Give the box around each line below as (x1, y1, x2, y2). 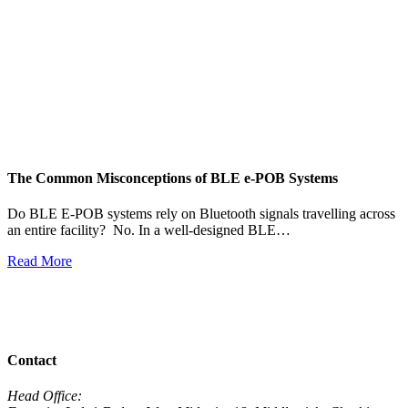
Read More (7, 252, 72, 269)
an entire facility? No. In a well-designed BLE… (7, 221, 291, 238)
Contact (7, 352, 56, 369)
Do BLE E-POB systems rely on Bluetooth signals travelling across (7, 205, 395, 221)
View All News (7, 316, 97, 332)
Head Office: (7, 388, 82, 404)
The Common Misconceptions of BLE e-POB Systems (7, 169, 338, 186)
